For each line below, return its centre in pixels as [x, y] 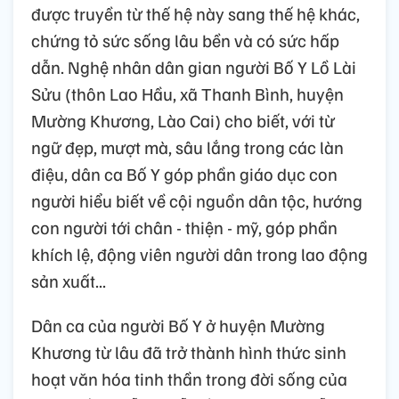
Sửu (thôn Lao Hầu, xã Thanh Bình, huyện [187, 93]
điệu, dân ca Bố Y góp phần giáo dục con [184, 173]
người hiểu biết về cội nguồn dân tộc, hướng [197, 200]
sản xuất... [69, 280]
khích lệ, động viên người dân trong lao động [199, 253]
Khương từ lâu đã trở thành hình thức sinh [189, 351]
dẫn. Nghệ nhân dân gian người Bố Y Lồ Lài [194, 66]
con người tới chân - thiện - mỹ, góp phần [184, 227]
